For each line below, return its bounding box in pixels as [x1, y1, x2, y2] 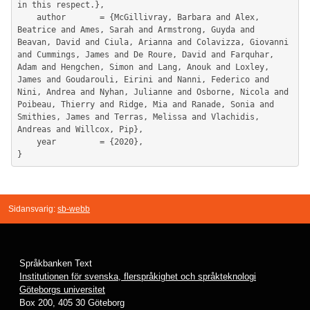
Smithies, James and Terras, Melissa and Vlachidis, [17, 112, 259, 122]
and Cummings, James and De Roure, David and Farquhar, [17, 50, 274, 60]
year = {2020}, [17, 137, 37, 147]
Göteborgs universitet [19, 284, 105, 295]
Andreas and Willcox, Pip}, [17, 125, 143, 134]
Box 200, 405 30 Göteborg [19, 298, 125, 308]
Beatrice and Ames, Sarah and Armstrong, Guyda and [17, 25, 255, 35]
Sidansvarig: [8, 204, 57, 214]
